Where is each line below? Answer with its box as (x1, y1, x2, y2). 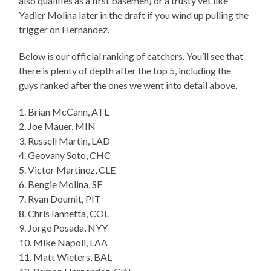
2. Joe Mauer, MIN (19, 120, 96, 132)
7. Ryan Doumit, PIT (19, 192, 102, 204)
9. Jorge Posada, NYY (19, 221, 108, 233)
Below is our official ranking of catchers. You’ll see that (19, 50, 244, 62)
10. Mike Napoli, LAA (19, 236, 108, 248)
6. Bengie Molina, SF (19, 178, 103, 190)
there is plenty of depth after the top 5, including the (19, 64, 232, 76)
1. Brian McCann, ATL (19, 105, 109, 117)
